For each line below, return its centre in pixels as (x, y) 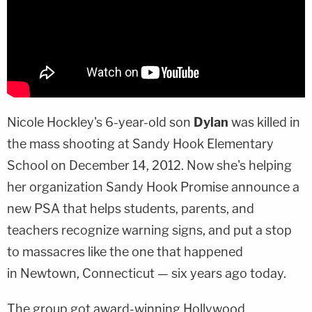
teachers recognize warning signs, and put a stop (149, 230)
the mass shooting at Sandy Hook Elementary (140, 143)
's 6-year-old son (144, 122)
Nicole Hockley (50, 122)
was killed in (266, 122)
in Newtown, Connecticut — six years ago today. (147, 273)
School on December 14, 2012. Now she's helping (149, 165)
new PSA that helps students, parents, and (131, 208)
